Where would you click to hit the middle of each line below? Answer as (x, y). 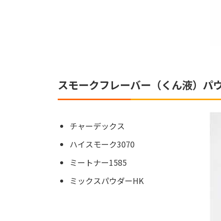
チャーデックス (97, 126)
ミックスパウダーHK (107, 180)
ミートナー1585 (98, 162)
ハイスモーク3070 (102, 144)
